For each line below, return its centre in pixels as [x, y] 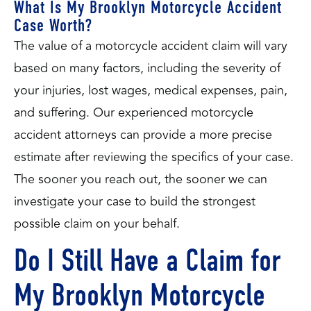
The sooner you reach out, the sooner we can [141, 179]
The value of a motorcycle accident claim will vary [151, 46]
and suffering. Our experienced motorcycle [134, 112]
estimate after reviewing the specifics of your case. [154, 157]
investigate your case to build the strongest [135, 201]
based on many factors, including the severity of [147, 68]
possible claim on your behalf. [99, 224]
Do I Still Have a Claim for [147, 260]
